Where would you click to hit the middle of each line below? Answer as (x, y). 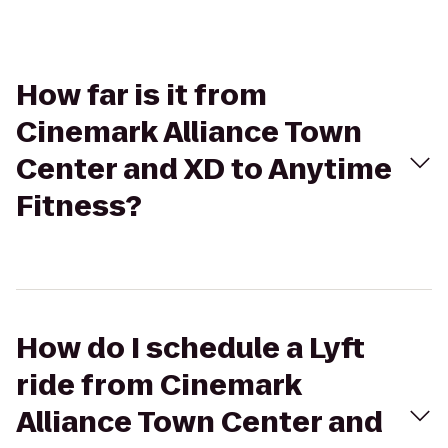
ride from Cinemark (159, 385)
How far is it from (141, 95)
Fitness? (79, 206)
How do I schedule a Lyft (190, 348)
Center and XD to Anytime (204, 169)
